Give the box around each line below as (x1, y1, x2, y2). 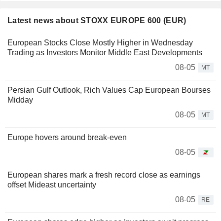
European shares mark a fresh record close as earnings (7, 171, 200, 180)
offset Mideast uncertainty (7, 181, 96, 189)
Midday (7, 96, 33, 105)
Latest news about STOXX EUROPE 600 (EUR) (7, 16, 186, 25)
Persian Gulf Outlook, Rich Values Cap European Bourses (7, 86, 211, 95)
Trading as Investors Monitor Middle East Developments (7, 48, 202, 57)
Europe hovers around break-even (7, 133, 127, 142)
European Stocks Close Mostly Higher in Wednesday (7, 38, 193, 47)
